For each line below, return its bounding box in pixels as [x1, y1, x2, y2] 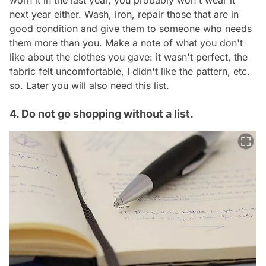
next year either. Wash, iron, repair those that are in [9, 8, 239, 21]
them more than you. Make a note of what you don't [9, 37, 243, 49]
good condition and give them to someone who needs [9, 23, 252, 35]
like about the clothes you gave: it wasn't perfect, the [9, 51, 248, 64]
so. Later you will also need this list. [9, 80, 169, 92]
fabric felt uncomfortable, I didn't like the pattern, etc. [9, 65, 250, 78]
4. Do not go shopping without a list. [9, 107, 194, 121]
